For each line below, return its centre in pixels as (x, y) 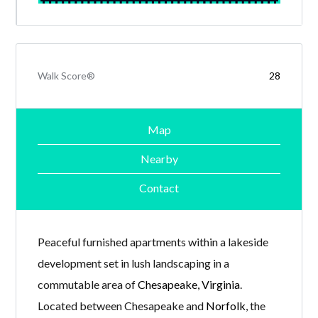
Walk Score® (67, 75)
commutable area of (88, 284)
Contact (159, 188)
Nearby (159, 159)
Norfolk (226, 305)
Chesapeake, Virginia (189, 284)
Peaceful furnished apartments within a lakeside (153, 241)
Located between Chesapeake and (122, 305)
